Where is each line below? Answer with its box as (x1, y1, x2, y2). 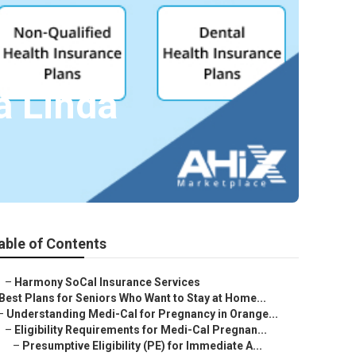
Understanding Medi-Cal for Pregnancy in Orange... (6, 308, 278, 320)
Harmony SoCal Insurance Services (14, 276, 200, 288)
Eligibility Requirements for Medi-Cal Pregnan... (14, 323, 267, 336)
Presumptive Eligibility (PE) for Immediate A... (22, 339, 262, 352)
